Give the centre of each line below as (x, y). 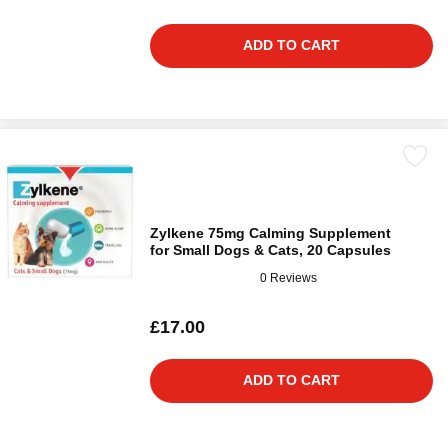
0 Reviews (288, 277)
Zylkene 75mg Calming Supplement (270, 233)
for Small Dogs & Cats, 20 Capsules (270, 250)
